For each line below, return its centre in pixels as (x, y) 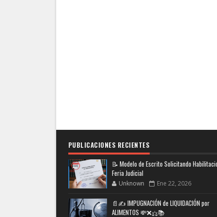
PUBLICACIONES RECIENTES (109, 145)
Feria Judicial (127, 173)
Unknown (131, 183)
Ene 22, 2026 (174, 183)
